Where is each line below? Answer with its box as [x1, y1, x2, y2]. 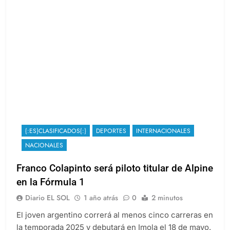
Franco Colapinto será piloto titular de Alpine [16, 171, 213, 183]
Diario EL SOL [25, 201, 70, 212]
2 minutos [151, 201, 183, 212]
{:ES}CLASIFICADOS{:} [25, 135, 86, 145]
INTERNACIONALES [136, 135, 190, 145]
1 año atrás [84, 201, 118, 212]
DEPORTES [96, 135, 126, 145]
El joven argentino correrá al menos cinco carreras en [16, 219, 213, 229]
